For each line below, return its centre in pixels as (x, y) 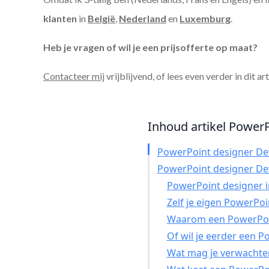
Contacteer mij (74, 76)
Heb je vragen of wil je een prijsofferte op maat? (150, 47)
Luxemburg (205, 18)
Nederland (143, 18)
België (101, 18)
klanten (60, 18)
